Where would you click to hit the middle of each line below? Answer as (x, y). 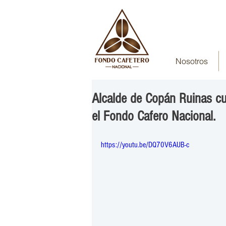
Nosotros (192, 61)
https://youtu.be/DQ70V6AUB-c (145, 145)
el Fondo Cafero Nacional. (154, 116)
